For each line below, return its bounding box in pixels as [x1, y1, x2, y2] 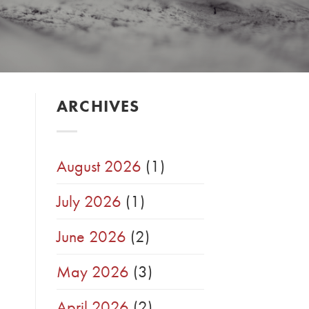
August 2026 [57, 155, 141, 177]
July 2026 [57, 190, 121, 212]
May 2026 [57, 261, 129, 283]
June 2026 [57, 226, 126, 248]
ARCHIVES [57, 95, 140, 117]
